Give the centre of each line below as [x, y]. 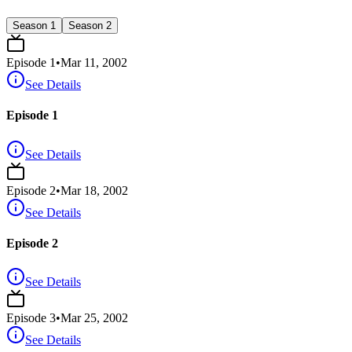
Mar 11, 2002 [94, 63]
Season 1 [34, 26]
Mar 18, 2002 [94, 190]
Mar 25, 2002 [94, 318]
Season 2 [90, 26]
